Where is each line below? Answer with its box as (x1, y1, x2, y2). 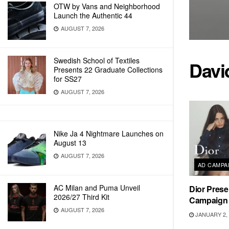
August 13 (54, 138, 86, 148)
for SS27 (54, 74, 82, 84)
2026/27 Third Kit (54, 192, 109, 202)
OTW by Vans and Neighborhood (54, 1, 160, 11)
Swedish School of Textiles (54, 55, 140, 65)
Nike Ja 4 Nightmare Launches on (54, 128, 164, 139)
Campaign (189, 194, 228, 207)
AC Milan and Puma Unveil (54, 182, 140, 193)
